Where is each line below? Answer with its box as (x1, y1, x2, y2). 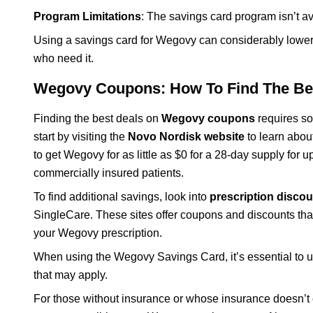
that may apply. (34, 268, 108, 281)
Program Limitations (34, 10, 141, 22)
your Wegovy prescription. (34, 226, 162, 239)
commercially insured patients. (34, 166, 184, 179)
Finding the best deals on (34, 112, 161, 124)
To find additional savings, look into (34, 190, 210, 203)
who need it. (34, 52, 94, 64)
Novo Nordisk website (128, 130, 245, 143)
